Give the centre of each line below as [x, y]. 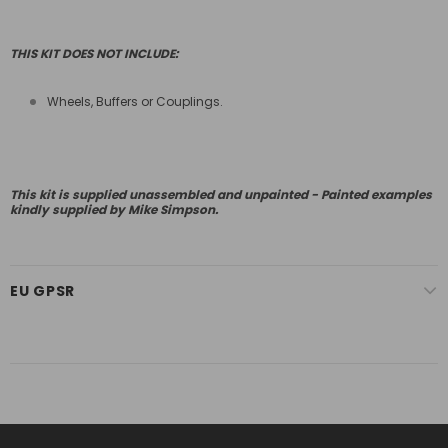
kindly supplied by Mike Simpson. [114, 210]
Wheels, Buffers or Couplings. [135, 102]
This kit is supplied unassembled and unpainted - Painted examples [221, 195]
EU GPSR [42, 291]
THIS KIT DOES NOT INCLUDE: [94, 54]
